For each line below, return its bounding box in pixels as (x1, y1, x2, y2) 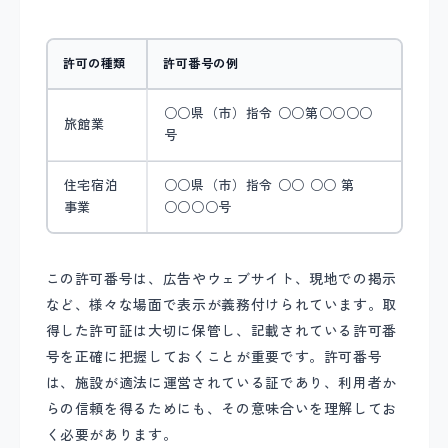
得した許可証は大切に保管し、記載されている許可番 (45, 321, 398, 342)
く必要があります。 (45, 425, 178, 446)
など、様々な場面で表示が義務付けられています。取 (45, 295, 398, 316)
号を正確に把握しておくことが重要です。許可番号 (45, 347, 383, 368)
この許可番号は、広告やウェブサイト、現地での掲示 (45, 269, 398, 290)
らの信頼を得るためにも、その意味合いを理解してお (45, 399, 398, 420)
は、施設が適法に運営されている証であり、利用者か (45, 373, 398, 394)
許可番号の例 (162, 54, 239, 73)
